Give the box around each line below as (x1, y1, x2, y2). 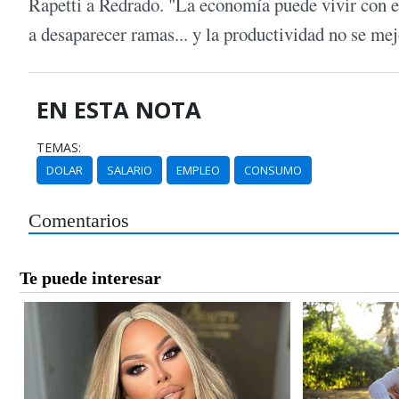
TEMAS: (37, 138, 82, 156)
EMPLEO (176, 161, 221, 178)
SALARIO (107, 161, 153, 178)
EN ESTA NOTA (37, 94, 202, 126)
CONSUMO (244, 161, 303, 178)
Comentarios (28, 210, 129, 232)
